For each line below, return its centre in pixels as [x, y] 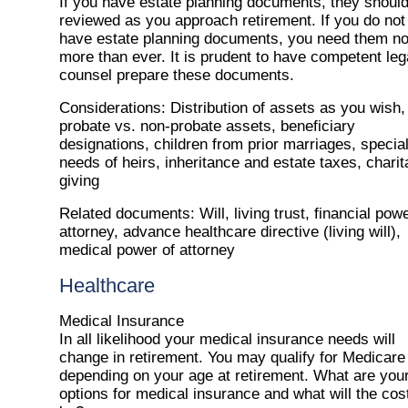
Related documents [125, 214]
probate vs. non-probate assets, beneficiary [207, 127]
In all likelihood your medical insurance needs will [227, 340]
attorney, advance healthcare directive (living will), [230, 232]
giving [79, 181]
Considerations [110, 108]
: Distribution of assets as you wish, [283, 108]
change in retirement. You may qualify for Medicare [232, 358]
